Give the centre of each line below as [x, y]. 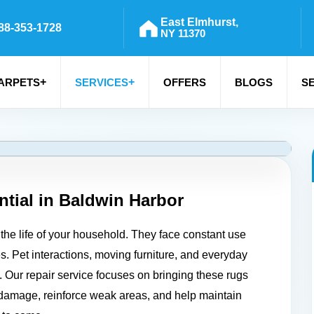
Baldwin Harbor [121, 200]
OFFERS [185, 82]
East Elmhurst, [199, 22]
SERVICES [102, 82]
